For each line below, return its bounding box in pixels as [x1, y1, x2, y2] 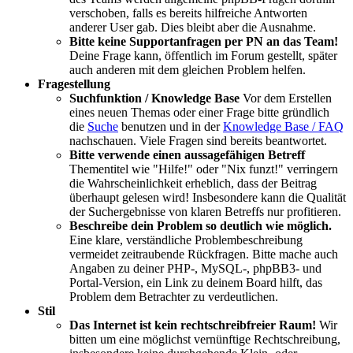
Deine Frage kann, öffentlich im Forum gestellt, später [69, 49, 337, 63]
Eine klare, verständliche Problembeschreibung [69, 233, 303, 247]
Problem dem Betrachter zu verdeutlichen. [69, 290, 278, 304]
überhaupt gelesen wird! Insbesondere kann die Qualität [69, 191, 346, 205]
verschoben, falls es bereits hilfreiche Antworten [69, 6, 307, 20]
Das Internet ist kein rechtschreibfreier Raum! [69, 318, 316, 333]
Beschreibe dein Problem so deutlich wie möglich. [69, 219, 332, 233]
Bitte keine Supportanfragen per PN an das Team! [69, 35, 338, 49]
